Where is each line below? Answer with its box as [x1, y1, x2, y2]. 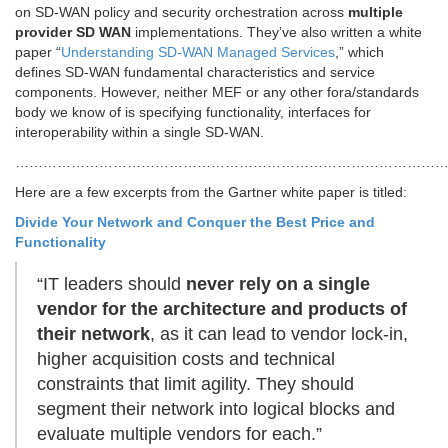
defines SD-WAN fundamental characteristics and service [15, 64, 375, 81]
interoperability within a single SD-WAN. [15, 124, 264, 141]
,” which [335, 44, 384, 61]
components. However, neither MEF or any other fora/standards [15, 84, 419, 101]
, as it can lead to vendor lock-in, [150, 324, 408, 345]
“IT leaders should [37, 274, 186, 295]
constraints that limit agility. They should [37, 374, 354, 395]
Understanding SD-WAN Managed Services [61, 44, 335, 61]
